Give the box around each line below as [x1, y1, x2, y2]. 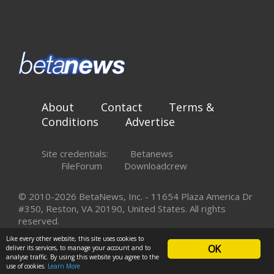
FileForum [61, 160, 103, 172]
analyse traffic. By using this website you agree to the [6, 253, 159, 261]
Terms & [169, 100, 215, 115]
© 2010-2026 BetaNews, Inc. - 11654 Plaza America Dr [18, 190, 253, 203]
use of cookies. [6, 262, 48, 270]
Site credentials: [42, 147, 111, 160]
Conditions [42, 114, 98, 130]
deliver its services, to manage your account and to [6, 243, 150, 252]
